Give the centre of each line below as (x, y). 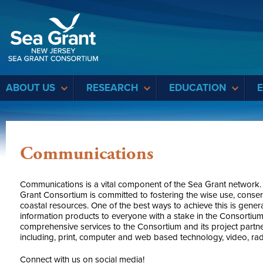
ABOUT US (31, 88)
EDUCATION (198, 88)
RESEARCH (112, 88)
